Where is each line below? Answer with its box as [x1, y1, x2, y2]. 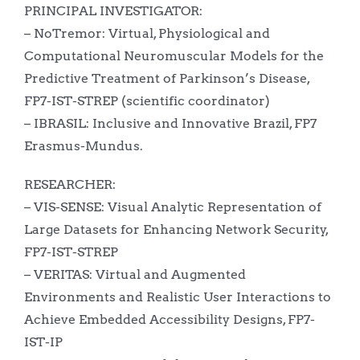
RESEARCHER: [23, 176, 116, 192]
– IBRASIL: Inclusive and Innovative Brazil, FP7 [23, 115, 317, 131]
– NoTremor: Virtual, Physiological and [23, 25, 270, 41]
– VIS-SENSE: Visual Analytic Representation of [23, 198, 321, 215]
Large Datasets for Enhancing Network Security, [23, 221, 328, 237]
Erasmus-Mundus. [23, 137, 143, 153]
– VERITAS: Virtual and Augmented [23, 266, 246, 282]
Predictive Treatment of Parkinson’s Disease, [23, 70, 309, 86]
